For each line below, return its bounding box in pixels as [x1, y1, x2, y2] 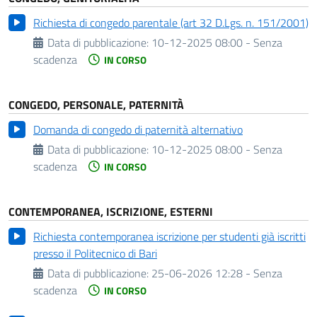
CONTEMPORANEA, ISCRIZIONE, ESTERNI [8, 203, 213, 220]
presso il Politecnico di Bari [33, 245, 157, 262]
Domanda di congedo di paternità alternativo [33, 121, 243, 138]
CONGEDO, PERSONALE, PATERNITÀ [8, 96, 184, 113]
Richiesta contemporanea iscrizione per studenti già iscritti [33, 228, 306, 245]
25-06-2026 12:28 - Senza [151, 265, 283, 282]
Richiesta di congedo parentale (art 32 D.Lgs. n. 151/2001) [33, 14, 309, 31]
